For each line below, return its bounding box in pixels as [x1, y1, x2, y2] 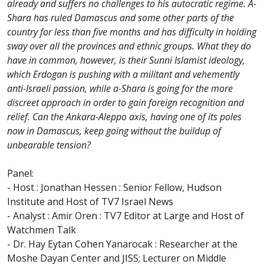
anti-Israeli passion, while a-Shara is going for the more [7, 82, 233, 95]
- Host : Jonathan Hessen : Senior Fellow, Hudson [7, 181, 222, 194]
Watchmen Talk [7, 223, 76, 237]
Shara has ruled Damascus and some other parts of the [7, 11, 234, 25]
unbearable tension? [7, 138, 91, 152]
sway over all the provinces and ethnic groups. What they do [7, 39, 251, 53]
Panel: [7, 167, 34, 180]
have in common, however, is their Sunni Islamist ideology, [7, 54, 245, 67]
